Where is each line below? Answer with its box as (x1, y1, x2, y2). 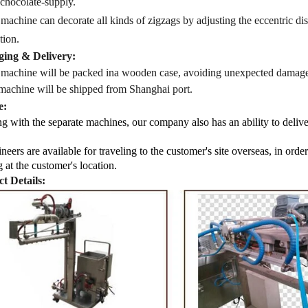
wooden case (121, 66, 178, 78)
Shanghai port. (129, 82, 192, 95)
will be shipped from (36, 82, 126, 95)
